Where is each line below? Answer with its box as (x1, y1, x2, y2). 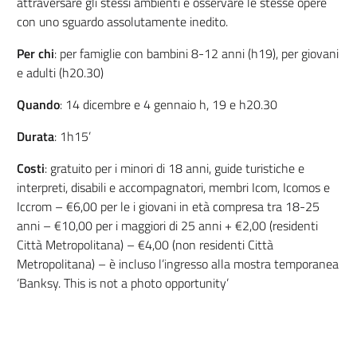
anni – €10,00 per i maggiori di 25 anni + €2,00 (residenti (16, 216, 318, 235)
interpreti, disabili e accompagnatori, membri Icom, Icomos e (16, 178, 330, 197)
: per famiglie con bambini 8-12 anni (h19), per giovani (53, 44, 339, 63)
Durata (16, 127, 54, 146)
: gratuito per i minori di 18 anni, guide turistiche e (44, 159, 304, 178)
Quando (16, 95, 60, 114)
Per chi (16, 44, 54, 63)
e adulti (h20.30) (16, 63, 104, 82)
